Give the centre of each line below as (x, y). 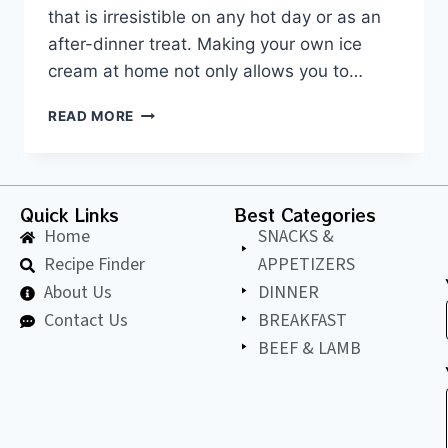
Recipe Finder (94, 265)
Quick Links (69, 215)
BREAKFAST (302, 321)
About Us (77, 293)
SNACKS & (295, 237)
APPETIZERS (306, 265)
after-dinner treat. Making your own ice (205, 44)
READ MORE (91, 116)
